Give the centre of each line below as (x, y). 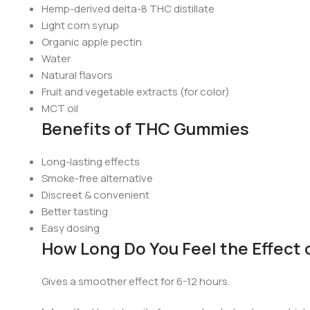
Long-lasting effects (91, 162)
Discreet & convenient (95, 195)
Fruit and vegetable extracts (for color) (136, 92)
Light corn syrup (80, 26)
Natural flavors (77, 75)
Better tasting (75, 212)
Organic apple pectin (92, 42)
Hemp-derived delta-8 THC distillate (128, 9)
